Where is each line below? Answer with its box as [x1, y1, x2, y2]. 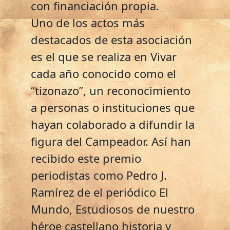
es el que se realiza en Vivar [31, 48, 177, 64]
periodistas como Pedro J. [31, 167, 167, 183]
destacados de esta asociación [31, 31, 192, 47]
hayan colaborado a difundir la [31, 116, 195, 132]
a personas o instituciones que [31, 99, 195, 115]
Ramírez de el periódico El [31, 184, 168, 200]
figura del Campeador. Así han [31, 133, 191, 149]
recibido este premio [31, 150, 141, 166]
